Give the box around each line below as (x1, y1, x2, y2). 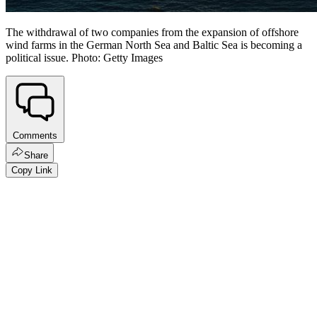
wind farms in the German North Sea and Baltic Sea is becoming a (6, 39, 302, 52)
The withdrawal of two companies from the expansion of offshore (6, 26, 299, 39)
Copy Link (11, 164, 52, 175)
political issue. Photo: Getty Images (6, 52, 163, 64)
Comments (13, 129, 57, 141)
